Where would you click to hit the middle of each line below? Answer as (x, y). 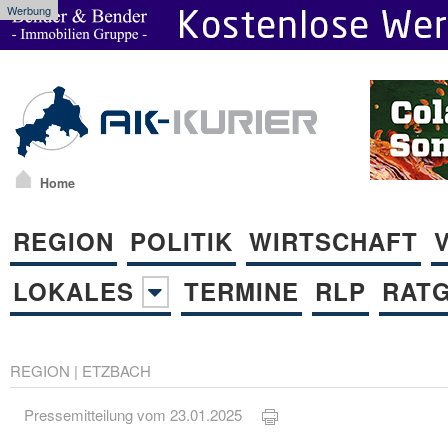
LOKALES (77, 290)
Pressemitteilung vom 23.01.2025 (143, 415)
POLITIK (181, 240)
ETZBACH (116, 370)
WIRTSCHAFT (333, 240)
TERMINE (241, 290)
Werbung (29, 10)
